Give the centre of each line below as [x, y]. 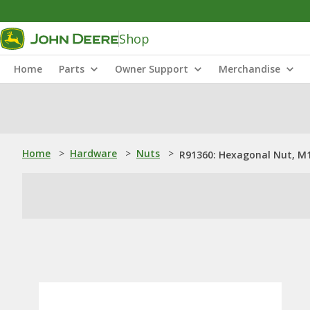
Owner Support [152, 69]
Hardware [93, 153]
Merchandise [249, 69]
